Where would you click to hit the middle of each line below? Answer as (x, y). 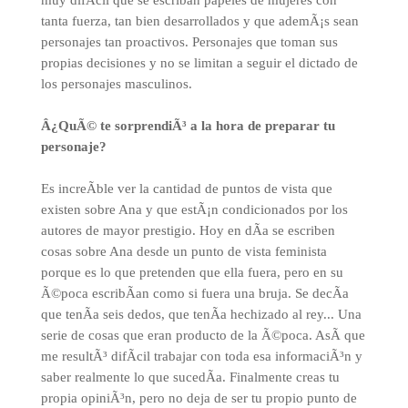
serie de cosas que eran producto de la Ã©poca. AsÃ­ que (203, 335)
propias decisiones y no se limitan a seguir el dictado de (199, 63)
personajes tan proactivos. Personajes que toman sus (189, 42)
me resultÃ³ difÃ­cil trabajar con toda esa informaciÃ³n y (201, 356)
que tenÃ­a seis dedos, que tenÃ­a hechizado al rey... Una (201, 314)
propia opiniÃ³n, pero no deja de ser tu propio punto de (199, 398)
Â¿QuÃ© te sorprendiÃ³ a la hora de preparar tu (188, 126)
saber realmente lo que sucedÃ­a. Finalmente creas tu (190, 377)
